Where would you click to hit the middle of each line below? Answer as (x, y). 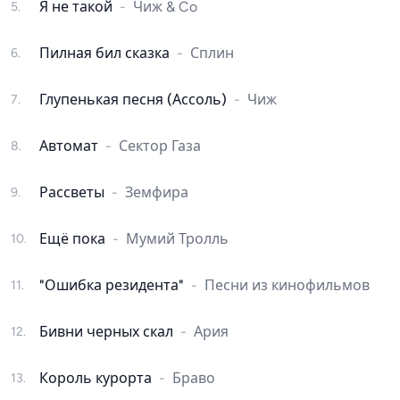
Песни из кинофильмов (287, 285)
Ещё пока (72, 239)
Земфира (157, 192)
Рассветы (72, 192)
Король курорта (96, 378)
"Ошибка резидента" (112, 285)
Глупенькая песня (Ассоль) (133, 100)
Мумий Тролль (177, 239)
